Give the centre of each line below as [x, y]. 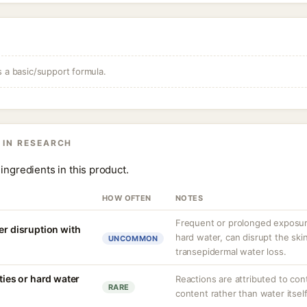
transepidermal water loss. [231, 251]
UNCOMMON [133, 238]
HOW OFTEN [127, 198]
